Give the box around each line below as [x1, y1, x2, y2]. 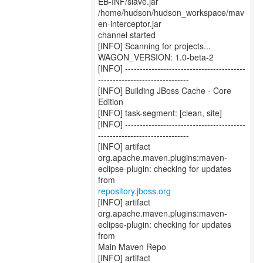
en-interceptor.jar [98, 18, 161, 29]
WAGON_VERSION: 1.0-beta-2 [98, 51, 214, 63]
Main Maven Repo [98, 241, 166, 252]
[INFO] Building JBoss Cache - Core [98, 85, 231, 96]
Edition [98, 96, 123, 107]
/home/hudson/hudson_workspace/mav [98, 6, 244, 18]
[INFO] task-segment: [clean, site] [98, 107, 222, 119]
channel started [98, 29, 156, 41]
